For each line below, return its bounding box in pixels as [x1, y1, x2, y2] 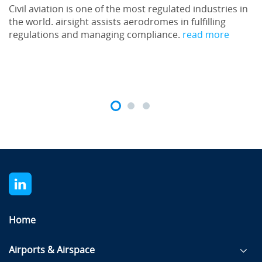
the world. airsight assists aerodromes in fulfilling [9, 16, 226, 27]
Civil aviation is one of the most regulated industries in [9, 3, 248, 15]
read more [182, 29, 229, 40]
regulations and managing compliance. [9, 29, 182, 40]
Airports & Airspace [9, 244, 95, 256]
